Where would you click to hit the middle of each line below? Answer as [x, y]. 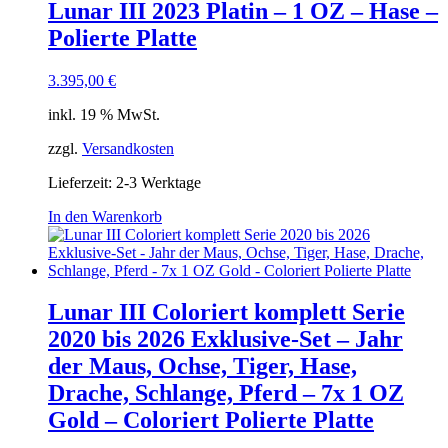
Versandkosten [128, 148]
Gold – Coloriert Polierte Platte [211, 420]
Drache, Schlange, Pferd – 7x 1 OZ [226, 393]
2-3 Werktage [158, 182]
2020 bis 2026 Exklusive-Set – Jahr [225, 339]
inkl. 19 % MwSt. [104, 114]
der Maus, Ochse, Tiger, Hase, [202, 366]
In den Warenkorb [105, 216]
